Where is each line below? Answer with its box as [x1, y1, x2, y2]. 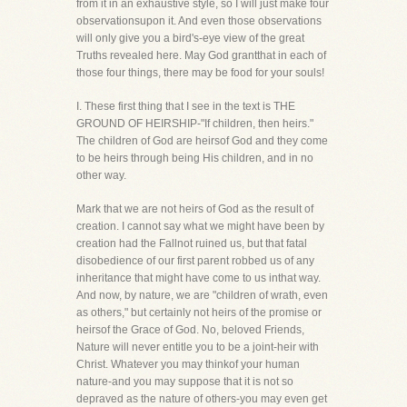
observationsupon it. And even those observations [76, 15, 322, 27]
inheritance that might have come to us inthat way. [76, 272, 321, 284]
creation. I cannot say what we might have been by [76, 220, 324, 233]
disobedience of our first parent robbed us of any [76, 254, 314, 267]
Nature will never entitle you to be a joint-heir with [76, 341, 319, 353]
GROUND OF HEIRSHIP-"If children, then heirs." [76, 117, 313, 130]
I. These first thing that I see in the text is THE [76, 100, 295, 113]
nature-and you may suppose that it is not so [76, 375, 293, 388]
